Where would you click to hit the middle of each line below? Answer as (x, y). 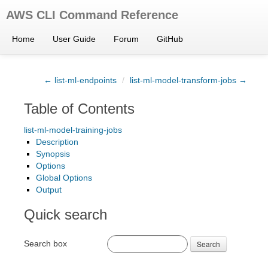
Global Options (64, 178)
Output (49, 190)
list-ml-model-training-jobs (73, 130)
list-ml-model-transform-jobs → (188, 80)
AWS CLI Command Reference (92, 15)
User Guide (74, 39)
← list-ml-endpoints (80, 80)
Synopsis (53, 154)
